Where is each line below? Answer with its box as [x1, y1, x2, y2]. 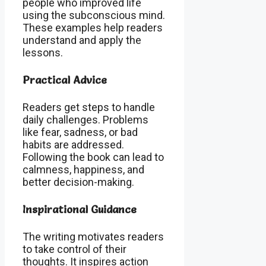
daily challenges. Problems [23, 113, 148, 126]
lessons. [23, 46, 63, 59]
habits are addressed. [23, 138, 124, 151]
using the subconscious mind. [23, 9, 165, 21]
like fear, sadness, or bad [23, 125, 138, 138]
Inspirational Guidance [23, 202, 137, 216]
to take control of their [23, 242, 126, 255]
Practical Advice [23, 72, 107, 87]
